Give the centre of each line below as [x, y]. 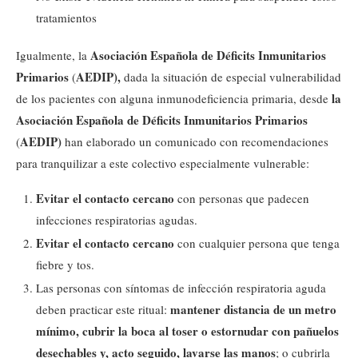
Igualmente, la [53, 55]
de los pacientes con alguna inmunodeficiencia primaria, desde [174, 98]
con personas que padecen [242, 198]
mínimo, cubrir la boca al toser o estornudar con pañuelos [187, 331]
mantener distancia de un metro [253, 309]
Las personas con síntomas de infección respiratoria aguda [181, 288]
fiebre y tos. [65, 265]
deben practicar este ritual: [103, 309]
